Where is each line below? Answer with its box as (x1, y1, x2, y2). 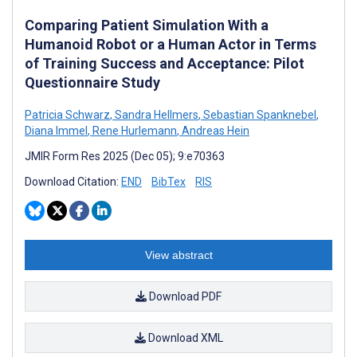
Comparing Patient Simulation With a (25, 16, 269, 33)
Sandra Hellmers (112, 108, 198, 121)
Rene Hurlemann (90, 124, 177, 137)
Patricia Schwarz (25, 108, 110, 121)
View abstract (144, 248, 213, 261)
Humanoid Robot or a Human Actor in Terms (25, 35, 316, 53)
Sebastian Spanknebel (201, 108, 316, 121)
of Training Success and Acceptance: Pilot (25, 54, 304, 72)
